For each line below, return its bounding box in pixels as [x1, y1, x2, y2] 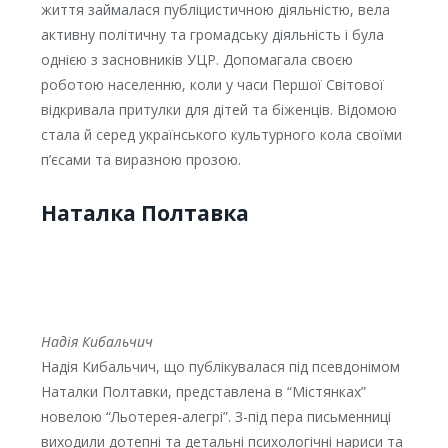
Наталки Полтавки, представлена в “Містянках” [40, 382, 366, 402]
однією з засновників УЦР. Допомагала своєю [40, 50, 353, 70]
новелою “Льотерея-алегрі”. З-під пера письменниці [40, 407, 391, 427]
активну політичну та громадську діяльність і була [40, 25, 384, 45]
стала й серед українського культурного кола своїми [40, 125, 402, 145]
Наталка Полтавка [40, 199, 249, 228]
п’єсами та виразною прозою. [40, 150, 241, 170]
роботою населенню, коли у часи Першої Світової [40, 75, 384, 95]
